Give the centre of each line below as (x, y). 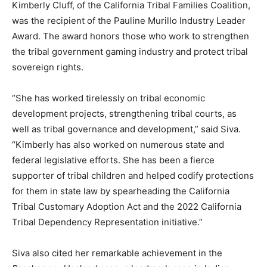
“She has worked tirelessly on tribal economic (108, 98)
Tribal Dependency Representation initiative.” (107, 222)
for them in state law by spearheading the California (121, 191)
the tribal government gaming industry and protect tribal (130, 52)
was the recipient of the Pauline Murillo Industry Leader (129, 21)
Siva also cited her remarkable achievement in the (117, 253)
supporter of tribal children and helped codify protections (133, 176)
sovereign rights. (48, 67)
